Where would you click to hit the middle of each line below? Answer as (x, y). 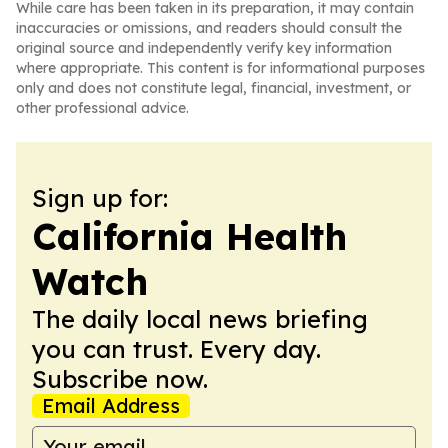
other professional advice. (102, 108)
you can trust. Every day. (176, 349)
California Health (189, 236)
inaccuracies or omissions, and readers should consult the (209, 28)
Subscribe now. (120, 379)
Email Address (111, 405)
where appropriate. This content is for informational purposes (220, 68)
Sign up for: (100, 198)
